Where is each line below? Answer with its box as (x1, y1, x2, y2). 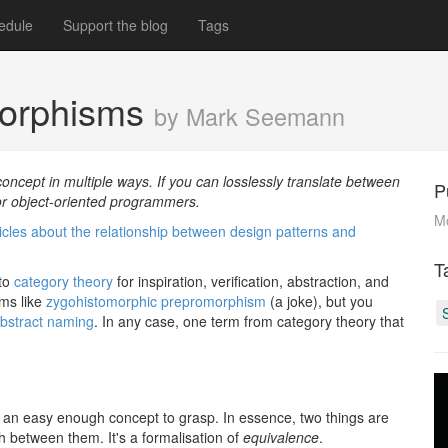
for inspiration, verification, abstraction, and (113, 271, 389, 291)
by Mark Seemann (154, 99, 345, 133)
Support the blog (63, 15, 168, 35)
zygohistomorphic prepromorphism (46, 291, 266, 311)
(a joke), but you (266, 291, 373, 311)
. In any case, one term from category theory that (94, 311, 404, 331)
